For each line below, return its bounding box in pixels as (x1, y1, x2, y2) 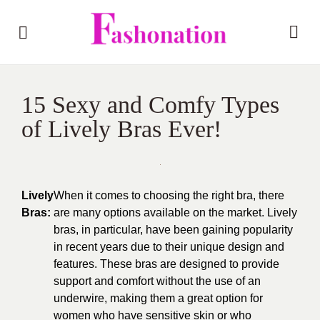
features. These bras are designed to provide (54, 258, 279, 270)
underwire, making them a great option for (54, 292, 263, 304)
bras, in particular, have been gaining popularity (54, 224, 293, 236)
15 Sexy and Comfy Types (21, 91, 279, 118)
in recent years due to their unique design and (54, 241, 284, 253)
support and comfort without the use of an (54, 275, 261, 287)
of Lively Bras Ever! (21, 116, 221, 142)
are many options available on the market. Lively (54, 206, 297, 219)
